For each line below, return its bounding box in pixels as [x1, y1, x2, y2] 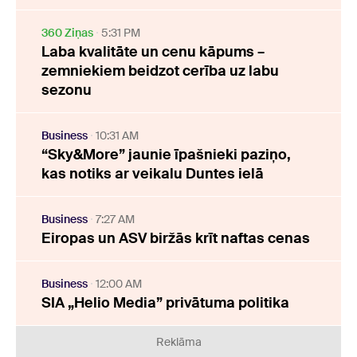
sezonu [41, 80, 92, 100]
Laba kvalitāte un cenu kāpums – [41, 42, 265, 62]
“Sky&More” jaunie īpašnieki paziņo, [41, 145, 291, 165]
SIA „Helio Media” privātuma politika [41, 293, 289, 313]
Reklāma [155, 335, 202, 350]
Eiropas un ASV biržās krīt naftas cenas [41, 229, 310, 249]
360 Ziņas [41, 25, 93, 41]
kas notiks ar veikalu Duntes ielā [41, 164, 264, 184]
